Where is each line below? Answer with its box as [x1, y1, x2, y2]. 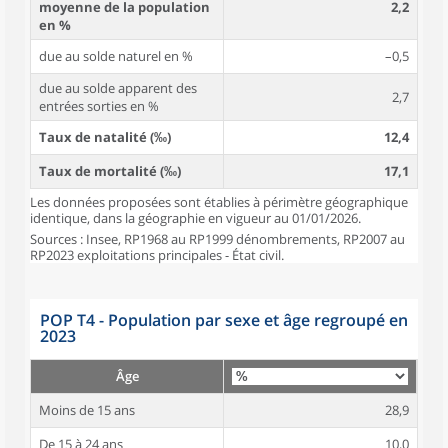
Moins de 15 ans [39, 401, 135, 419]
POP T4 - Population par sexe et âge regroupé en [40, 309, 408, 331]
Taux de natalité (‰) [39, 128, 171, 146]
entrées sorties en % [39, 97, 159, 115]
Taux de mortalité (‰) [39, 162, 181, 180]
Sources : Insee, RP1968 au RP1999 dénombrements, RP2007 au [30, 230, 405, 248]
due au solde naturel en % [39, 47, 193, 65]
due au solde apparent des [39, 79, 197, 97]
